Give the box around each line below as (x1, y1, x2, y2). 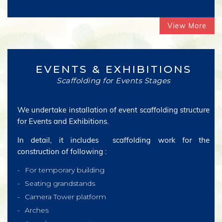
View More (167, 21, 207, 30)
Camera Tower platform (25, 192, 106, 201)
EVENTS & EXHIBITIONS (35, 63, 192, 75)
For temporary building (25, 166, 105, 174)
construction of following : (17, 147, 107, 156)
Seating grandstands (25, 179, 95, 188)
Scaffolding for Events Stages (56, 76, 170, 85)
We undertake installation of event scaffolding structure (17, 105, 210, 114)
